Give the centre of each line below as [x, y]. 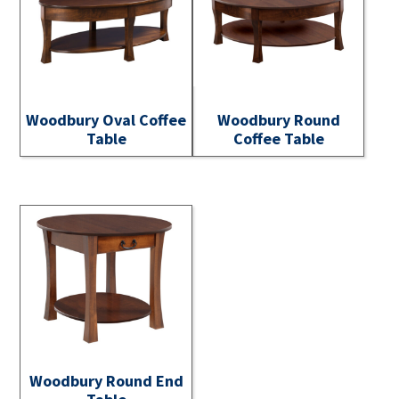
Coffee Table [278, 138]
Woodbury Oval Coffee [106, 119]
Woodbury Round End [106, 381]
